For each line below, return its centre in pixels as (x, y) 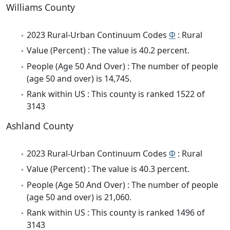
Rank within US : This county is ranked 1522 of (116, 94)
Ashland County (40, 126)
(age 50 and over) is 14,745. (79, 78)
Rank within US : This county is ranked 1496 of (116, 213)
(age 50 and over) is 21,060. (79, 197)
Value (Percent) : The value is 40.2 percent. (108, 51)
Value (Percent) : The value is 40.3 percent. (108, 169)
